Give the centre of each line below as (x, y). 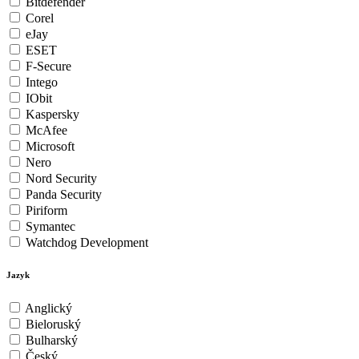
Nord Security (61, 179)
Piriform (46, 211)
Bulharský (52, 340)
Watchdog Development (87, 243)
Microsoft (50, 147)
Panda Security (64, 195)
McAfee (46, 131)
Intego (42, 83)
